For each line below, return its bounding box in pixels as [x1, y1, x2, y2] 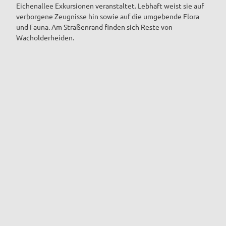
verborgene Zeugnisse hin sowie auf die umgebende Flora [16, 11, 199, 21]
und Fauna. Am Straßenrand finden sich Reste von [16, 22, 173, 31]
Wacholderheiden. [16, 32, 76, 42]
